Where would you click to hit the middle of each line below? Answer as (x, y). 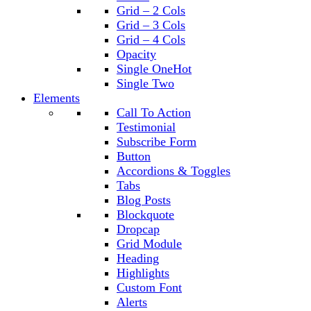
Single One (145, 69)
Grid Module (149, 244)
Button (134, 156)
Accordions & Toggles (174, 171)
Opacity (136, 54)
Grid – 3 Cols (151, 25)
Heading (138, 258)
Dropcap (138, 229)
